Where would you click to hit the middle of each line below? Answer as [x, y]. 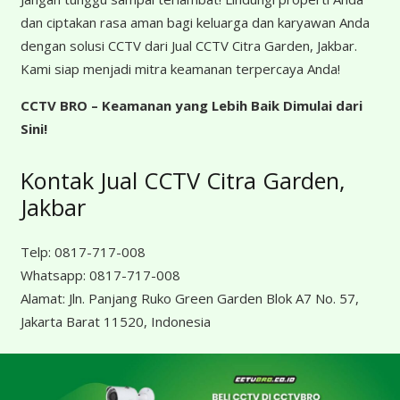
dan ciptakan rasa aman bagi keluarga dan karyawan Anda [195, 22]
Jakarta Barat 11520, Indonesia [115, 322]
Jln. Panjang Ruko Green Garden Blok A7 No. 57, [213, 299]
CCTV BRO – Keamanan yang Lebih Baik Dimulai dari [191, 105]
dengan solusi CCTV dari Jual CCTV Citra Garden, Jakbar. [188, 45]
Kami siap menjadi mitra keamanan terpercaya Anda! [180, 68]
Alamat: [44, 299]
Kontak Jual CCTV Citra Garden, [183, 180]
